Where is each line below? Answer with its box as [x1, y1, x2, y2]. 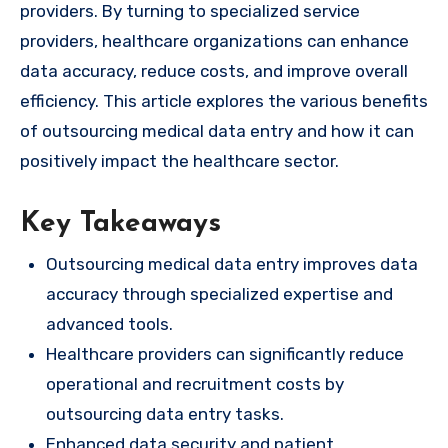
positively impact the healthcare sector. [20, 151, 339, 172]
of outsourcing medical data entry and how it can [20, 121, 414, 142]
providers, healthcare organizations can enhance [20, 31, 409, 52]
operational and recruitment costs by [45, 373, 344, 394]
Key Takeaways [20, 210, 221, 239]
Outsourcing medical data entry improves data [45, 253, 418, 274]
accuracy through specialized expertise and [45, 283, 393, 304]
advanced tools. [45, 313, 173, 334]
